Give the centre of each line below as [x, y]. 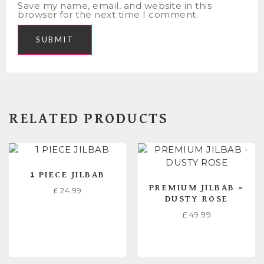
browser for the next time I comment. [108, 15]
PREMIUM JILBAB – [197, 187]
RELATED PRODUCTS [88, 119]
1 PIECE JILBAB [67, 174]
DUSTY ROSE [197, 199]
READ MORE [197, 232]
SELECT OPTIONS [67, 232]
